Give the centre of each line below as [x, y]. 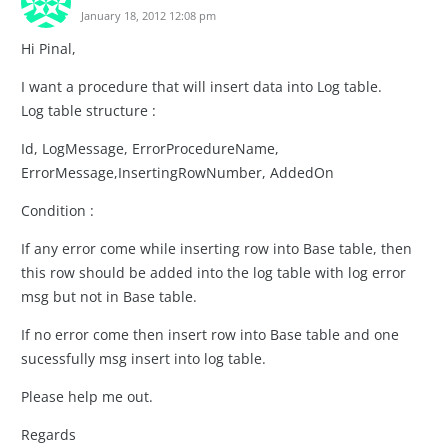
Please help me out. [87, 396]
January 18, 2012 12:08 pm [148, 16]
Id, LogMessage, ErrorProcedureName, [150, 148]
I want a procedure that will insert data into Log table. [201, 86]
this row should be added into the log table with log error [213, 272]
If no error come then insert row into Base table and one [210, 334]
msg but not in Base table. [109, 296]
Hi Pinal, [48, 48]
